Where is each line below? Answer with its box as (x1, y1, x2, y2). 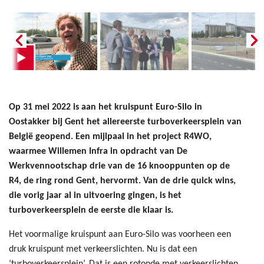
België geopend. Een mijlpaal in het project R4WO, (9, 132, 212, 142)
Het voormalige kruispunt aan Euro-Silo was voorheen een (9, 230, 231, 240)
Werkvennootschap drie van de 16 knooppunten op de (9, 161, 230, 171)
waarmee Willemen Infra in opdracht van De (9, 147, 187, 157)
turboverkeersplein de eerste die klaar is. (9, 206, 173, 216)
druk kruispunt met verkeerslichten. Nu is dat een (9, 245, 197, 255)
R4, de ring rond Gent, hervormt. (9, 176, 143, 186)
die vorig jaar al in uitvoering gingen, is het (9, 191, 181, 201)
